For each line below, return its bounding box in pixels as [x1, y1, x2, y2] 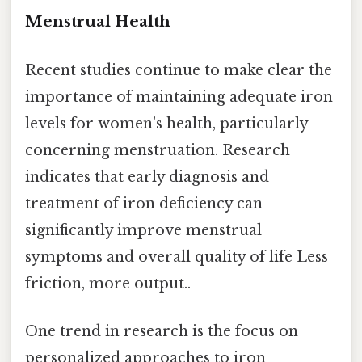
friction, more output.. [25, 274, 191, 293]
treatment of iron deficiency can [25, 194, 263, 213]
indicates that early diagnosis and [25, 167, 269, 186]
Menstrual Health [25, 12, 170, 32]
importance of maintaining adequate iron [25, 87, 333, 106]
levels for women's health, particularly [25, 114, 308, 133]
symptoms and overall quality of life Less [25, 247, 328, 266]
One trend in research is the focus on [25, 322, 298, 340]
